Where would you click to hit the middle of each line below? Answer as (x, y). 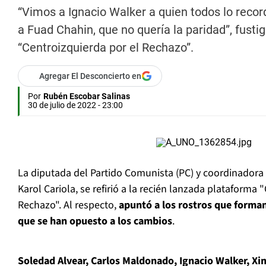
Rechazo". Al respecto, (67, 205)
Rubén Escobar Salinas (87, 96)
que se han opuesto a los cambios (95, 221)
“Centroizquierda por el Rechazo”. (106, 48)
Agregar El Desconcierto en (90, 76)
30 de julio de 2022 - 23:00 (75, 105)
